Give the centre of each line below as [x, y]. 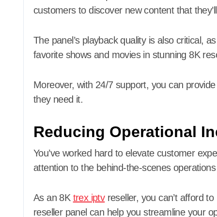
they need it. [58, 99]
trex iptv [89, 197]
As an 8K [53, 197]
